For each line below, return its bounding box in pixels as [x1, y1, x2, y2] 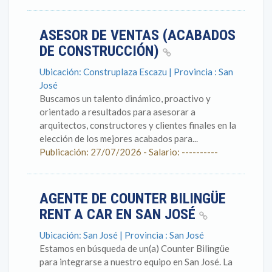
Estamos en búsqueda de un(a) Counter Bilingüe [39, 243, 229, 254]
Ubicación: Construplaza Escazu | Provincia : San [39, 66, 233, 77]
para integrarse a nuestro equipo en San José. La [39, 256, 233, 267]
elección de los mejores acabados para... [39, 133, 198, 144]
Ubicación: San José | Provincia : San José [39, 229, 204, 240]
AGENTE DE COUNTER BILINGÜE [39, 190, 226, 207]
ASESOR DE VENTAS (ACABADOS [39, 27, 236, 44]
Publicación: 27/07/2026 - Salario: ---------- [39, 146, 218, 157]
